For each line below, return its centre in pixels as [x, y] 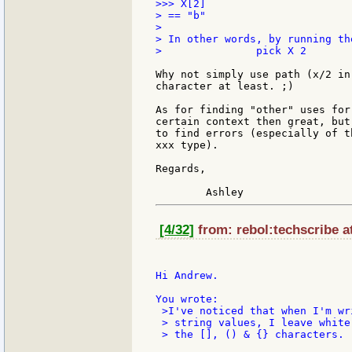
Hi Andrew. [187, 275]
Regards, [181, 169]
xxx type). [187, 145]
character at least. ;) [225, 86]
